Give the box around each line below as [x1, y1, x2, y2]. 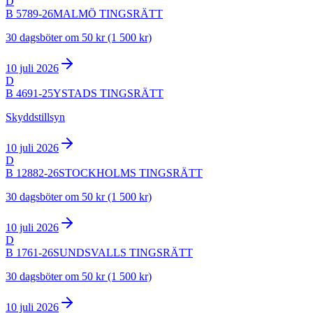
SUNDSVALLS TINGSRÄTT [53, 247, 193, 259]
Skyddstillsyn [6, 111, 65, 124]
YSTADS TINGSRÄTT [53, 87, 163, 100]
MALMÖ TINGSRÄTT [53, 8, 163, 20]
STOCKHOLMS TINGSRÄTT [59, 167, 203, 180]
